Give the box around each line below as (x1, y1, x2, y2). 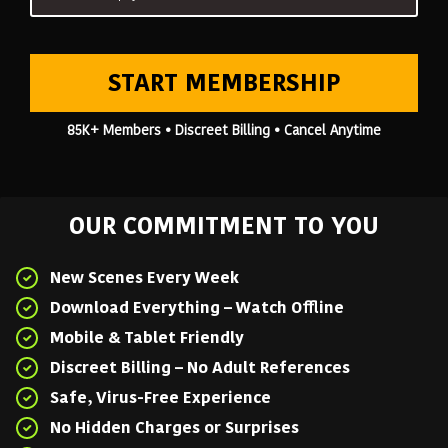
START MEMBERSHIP (107, 66, 341, 100)
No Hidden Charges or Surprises (50, 416, 299, 440)
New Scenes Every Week (50, 266, 239, 290)
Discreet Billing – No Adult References (50, 356, 350, 380)
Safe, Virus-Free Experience (50, 386, 271, 410)
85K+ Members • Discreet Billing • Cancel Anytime (67, 120, 381, 141)
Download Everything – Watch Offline (50, 296, 344, 320)
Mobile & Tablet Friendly (50, 326, 244, 350)
